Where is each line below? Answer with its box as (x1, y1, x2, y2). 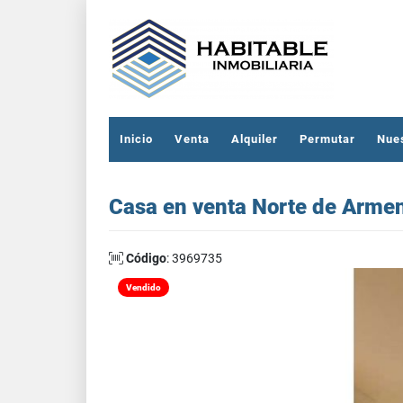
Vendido (126, 282, 161, 292)
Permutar (300, 132, 355, 146)
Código (126, 251, 166, 265)
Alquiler (231, 132, 278, 146)
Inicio (120, 132, 153, 146)
